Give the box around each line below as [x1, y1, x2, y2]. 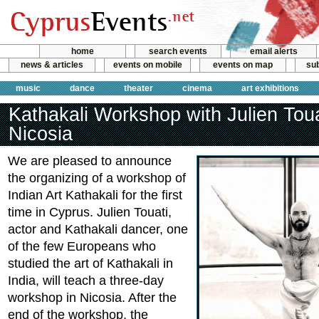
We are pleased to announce [8, 154, 172, 168]
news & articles [21, 60, 83, 70]
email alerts [249, 46, 298, 56]
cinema [182, 83, 212, 93]
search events [149, 46, 207, 56]
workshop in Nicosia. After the [8, 291, 177, 305]
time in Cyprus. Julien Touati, [8, 205, 172, 219]
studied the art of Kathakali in [8, 256, 173, 271]
